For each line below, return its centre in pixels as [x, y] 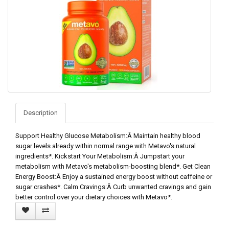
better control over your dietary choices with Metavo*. [94, 197]
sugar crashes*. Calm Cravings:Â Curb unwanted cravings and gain [113, 187]
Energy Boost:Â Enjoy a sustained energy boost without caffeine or [114, 176]
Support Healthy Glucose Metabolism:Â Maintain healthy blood [108, 135]
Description [41, 112]
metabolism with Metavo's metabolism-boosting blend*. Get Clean [113, 166]
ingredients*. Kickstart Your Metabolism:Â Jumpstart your [100, 156]
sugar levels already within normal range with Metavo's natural [106, 146]
